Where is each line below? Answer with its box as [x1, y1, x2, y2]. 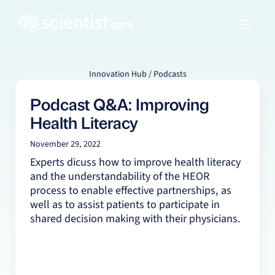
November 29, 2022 [29, 138, 101, 151]
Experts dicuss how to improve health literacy [29, 153, 241, 170]
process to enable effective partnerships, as [29, 182, 231, 198]
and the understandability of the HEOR [29, 168, 209, 184]
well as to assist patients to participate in [29, 196, 220, 212]
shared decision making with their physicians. [29, 210, 241, 227]
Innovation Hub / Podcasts [88, 68, 187, 81]
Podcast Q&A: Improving [29, 93, 209, 115]
